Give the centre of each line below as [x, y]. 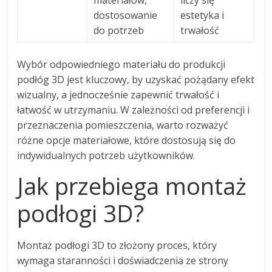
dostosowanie [126, 15]
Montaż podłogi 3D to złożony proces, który [117, 245]
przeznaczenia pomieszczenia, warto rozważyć [123, 125]
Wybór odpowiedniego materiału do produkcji [121, 64]
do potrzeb [119, 30]
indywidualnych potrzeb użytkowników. [106, 155]
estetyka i [202, 15]
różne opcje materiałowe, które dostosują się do [127, 140]
